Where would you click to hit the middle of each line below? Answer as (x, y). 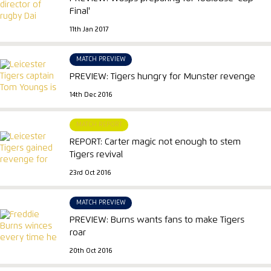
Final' (80, 11)
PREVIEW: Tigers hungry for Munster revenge (163, 77)
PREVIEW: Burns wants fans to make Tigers (157, 220)
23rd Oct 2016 (90, 173)
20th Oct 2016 (91, 251)
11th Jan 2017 (89, 29)
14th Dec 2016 (91, 95)
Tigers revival (96, 155)
